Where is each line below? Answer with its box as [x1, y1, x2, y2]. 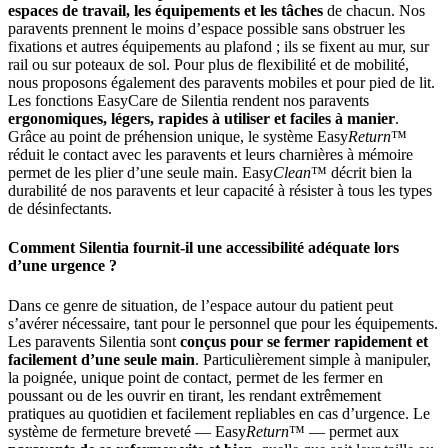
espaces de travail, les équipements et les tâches [8, 2, 323, 20]
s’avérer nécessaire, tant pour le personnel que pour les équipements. [8, 314, 438, 332]
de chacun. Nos [323, 2, 425, 20]
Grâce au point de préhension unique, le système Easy [8, 128, 348, 146]
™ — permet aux [289, 422, 399, 440]
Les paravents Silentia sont [8, 332, 180, 350]
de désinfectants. [8, 200, 112, 218]
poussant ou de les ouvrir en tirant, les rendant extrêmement [8, 386, 381, 404]
